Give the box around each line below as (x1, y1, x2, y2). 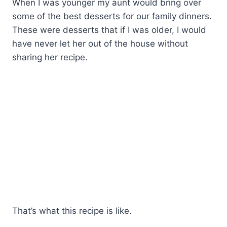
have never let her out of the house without (12, 39, 188, 49)
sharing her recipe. (12, 52, 88, 63)
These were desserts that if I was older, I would (12, 25, 206, 35)
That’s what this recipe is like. (12, 205, 132, 216)
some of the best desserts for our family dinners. (12, 11, 212, 22)
